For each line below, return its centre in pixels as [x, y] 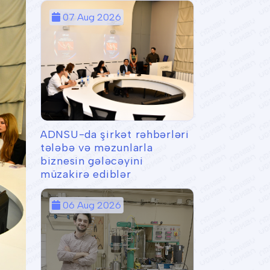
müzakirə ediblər [86, 174]
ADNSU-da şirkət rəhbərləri [115, 134]
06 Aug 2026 [92, 206]
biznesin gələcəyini [92, 161]
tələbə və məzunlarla [97, 147]
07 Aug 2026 [92, 17]
